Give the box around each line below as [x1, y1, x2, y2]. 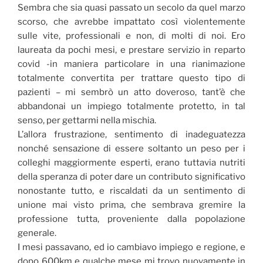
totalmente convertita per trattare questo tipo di [18, 72, 245, 83]
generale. [18, 227, 56, 238]
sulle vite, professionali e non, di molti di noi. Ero [18, 30, 245, 41]
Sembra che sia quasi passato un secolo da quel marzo [18, 2, 245, 13]
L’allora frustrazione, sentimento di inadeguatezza [18, 129, 245, 140]
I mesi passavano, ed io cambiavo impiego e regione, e [18, 241, 245, 252]
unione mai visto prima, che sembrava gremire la [18, 199, 245, 210]
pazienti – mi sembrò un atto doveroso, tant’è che [18, 86, 245, 97]
